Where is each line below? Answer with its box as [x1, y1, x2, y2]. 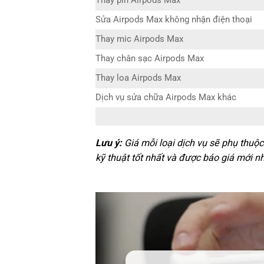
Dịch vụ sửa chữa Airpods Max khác [95, 93, 236, 103]
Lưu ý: [95, 137, 122, 148]
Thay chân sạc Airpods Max [95, 54, 204, 64]
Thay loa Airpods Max [95, 73, 181, 84]
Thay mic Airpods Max [95, 34, 183, 45]
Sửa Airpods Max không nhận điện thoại [95, 15, 252, 25]
